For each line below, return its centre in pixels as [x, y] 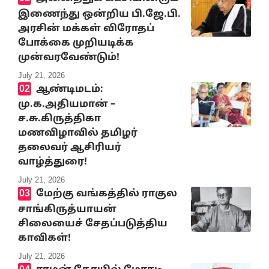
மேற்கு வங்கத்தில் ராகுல [106, 194]
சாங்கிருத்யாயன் [67, 209]
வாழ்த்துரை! [53, 162]
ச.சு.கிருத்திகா [59, 119]
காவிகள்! [44, 238]
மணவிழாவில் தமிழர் [78, 134]
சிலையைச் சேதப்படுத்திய [93, 224]
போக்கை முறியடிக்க [76, 43]
